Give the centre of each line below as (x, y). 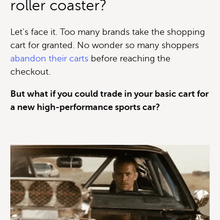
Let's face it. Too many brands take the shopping (108, 32)
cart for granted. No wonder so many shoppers (105, 45)
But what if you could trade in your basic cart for (110, 94)
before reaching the (129, 58)
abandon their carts (49, 58)
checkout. (30, 71)
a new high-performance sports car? (85, 107)
